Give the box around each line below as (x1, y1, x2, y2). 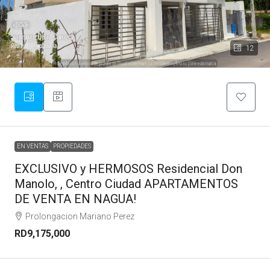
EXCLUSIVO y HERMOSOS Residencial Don (14, 162, 242, 176)
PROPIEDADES (53, 143, 91, 149)
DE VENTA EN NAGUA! (14, 192, 136, 206)
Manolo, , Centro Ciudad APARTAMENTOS (14, 177, 238, 191)
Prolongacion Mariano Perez (25, 212, 134, 221)
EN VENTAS (17, 143, 48, 149)
